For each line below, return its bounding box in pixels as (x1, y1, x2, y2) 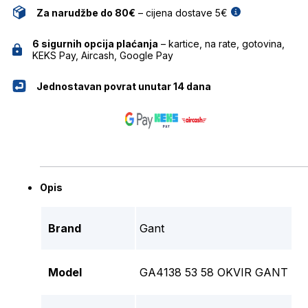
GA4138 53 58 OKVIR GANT (140, 265, 288, 280)
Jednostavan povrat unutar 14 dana (36, 80, 211, 92)
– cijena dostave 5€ (135, 6, 228, 19)
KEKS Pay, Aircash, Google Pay (32, 49, 173, 61)
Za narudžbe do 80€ (36, 6, 135, 19)
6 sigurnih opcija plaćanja (32, 37, 158, 49)
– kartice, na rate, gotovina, (157, 37, 285, 49)
